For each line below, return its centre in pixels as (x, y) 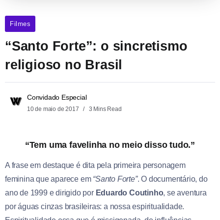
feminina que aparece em (48, 179)
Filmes (20, 24)
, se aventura (185, 192)
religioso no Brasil (64, 64)
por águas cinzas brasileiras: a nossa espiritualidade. (95, 206)
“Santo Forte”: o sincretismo (96, 46)
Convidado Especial (57, 97)
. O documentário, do (172, 179)
